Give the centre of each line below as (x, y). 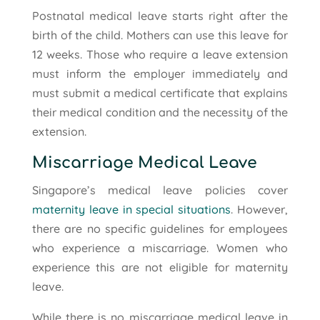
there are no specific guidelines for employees (160, 228)
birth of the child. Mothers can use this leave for (160, 35)
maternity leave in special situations (131, 209)
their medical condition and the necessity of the (160, 112)
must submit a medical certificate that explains (160, 92)
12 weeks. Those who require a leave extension (160, 54)
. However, (260, 209)
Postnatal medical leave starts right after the (160, 15)
